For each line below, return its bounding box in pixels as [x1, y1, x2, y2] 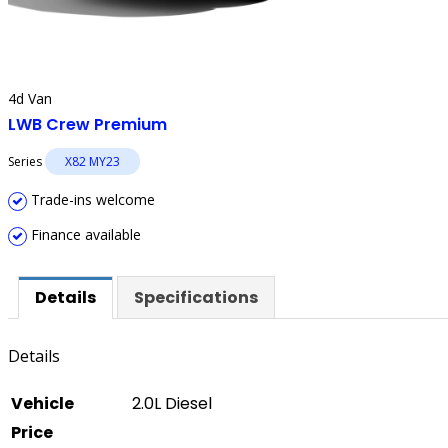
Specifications [134, 286, 258, 309]
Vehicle [11, 392, 74, 416]
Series [8, 153, 45, 170]
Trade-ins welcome [27, 190, 155, 209]
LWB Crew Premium [8, 113, 167, 136]
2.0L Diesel [132, 392, 212, 416]
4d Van [8, 89, 52, 108]
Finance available [27, 225, 141, 244]
